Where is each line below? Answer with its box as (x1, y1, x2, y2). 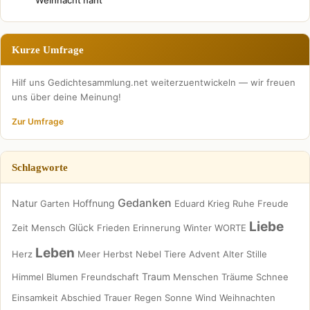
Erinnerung (133, 222, 181, 234)
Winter (183, 222, 212, 234)
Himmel (12, 271, 44, 283)
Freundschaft (81, 271, 139, 283)
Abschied (61, 292, 101, 304)
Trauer (104, 292, 131, 304)
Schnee (256, 271, 289, 283)
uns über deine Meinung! (12, 91, 121, 103)
